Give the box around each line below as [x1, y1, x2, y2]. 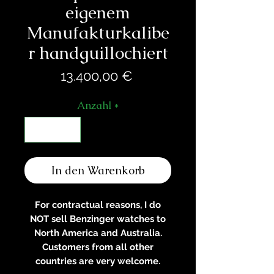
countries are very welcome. [35, 255, 160, 267]
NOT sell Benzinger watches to [30, 213, 166, 224]
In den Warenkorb [51, 163, 145, 177]
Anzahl [76, 98, 111, 113]
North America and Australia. [34, 227, 162, 239]
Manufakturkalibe [26, 21, 169, 44]
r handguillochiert [28, 42, 168, 64]
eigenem [65, 1, 130, 24]
